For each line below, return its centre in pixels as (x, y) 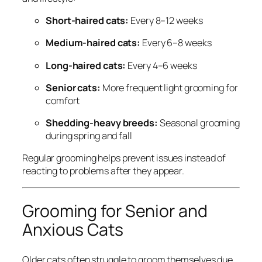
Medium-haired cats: (93, 43)
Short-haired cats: (87, 21)
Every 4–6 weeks (161, 65)
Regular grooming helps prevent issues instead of (124, 158)
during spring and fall (89, 136)
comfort (63, 100)
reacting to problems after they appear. (104, 171)
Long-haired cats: (86, 65)
